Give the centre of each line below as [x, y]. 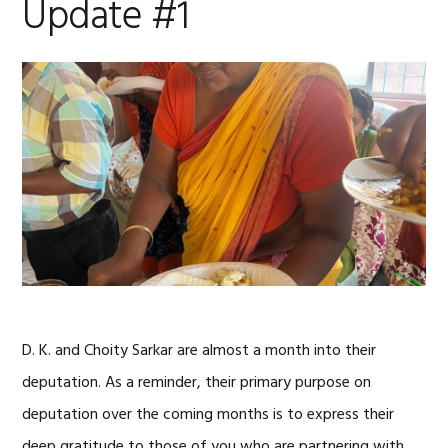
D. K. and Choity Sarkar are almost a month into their [199, 351]
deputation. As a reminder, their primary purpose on [197, 383]
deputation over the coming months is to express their [208, 415]
